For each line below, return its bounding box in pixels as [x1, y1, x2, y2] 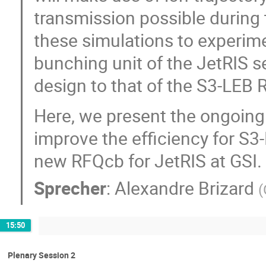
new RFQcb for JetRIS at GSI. [34, 148, 262, 173]
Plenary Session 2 [8, 249, 75, 261]
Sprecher [34, 175, 107, 200]
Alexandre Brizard [115, 175, 255, 200]
